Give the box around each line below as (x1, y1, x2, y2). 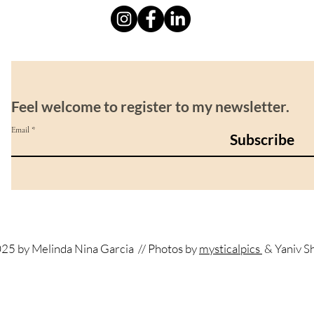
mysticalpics (199, 241, 262, 256)
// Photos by (136, 241, 199, 256)
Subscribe (230, 130, 294, 148)
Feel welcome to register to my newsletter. (11, 97, 289, 115)
